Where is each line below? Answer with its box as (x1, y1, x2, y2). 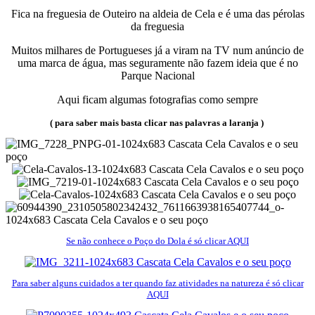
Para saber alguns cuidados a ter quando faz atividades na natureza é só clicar (11, 278, 304, 289)
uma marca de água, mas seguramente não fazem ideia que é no (17, 57, 298, 70)
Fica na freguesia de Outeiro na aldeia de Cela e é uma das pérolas (11, 8, 304, 20)
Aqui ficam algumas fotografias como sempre (57, 94, 258, 106)
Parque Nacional (120, 70, 195, 82)
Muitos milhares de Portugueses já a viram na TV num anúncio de (11, 44, 304, 57)
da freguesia (131, 20, 184, 33)
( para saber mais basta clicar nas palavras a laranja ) (49, 117, 266, 129)
